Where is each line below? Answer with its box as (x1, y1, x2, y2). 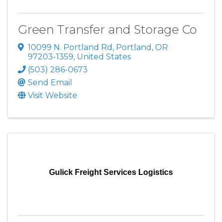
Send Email (28, 77, 72, 87)
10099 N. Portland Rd (28, 42, 112, 52)
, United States (73, 52, 131, 61)
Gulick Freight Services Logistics (49, 167, 173, 176)
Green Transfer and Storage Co (18, 22, 197, 37)
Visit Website (28, 90, 77, 100)
